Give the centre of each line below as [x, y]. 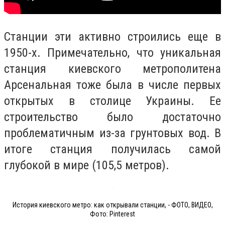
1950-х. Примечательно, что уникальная [113, 53]
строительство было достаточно [113, 117]
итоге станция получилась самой [113, 149]
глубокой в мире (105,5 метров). [87, 165]
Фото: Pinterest [113, 214]
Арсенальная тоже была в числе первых [113, 85]
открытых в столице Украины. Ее [113, 101]
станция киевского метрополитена [113, 69]
